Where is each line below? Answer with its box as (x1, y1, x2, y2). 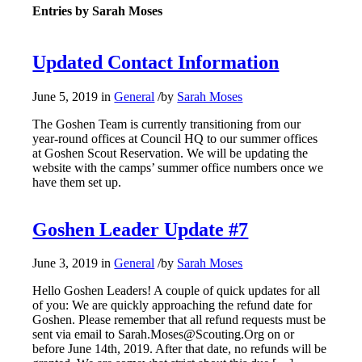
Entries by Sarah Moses (32, 3, 163, 18)
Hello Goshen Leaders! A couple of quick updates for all (32, 284, 321, 298)
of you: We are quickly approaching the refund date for (32, 298, 313, 313)
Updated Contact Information (32, 51, 280, 73)
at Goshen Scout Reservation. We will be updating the (32, 145, 309, 160)
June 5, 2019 (32, 89, 99, 103)
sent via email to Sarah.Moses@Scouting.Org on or (32, 327, 295, 342)
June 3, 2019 (32, 256, 99, 271)
